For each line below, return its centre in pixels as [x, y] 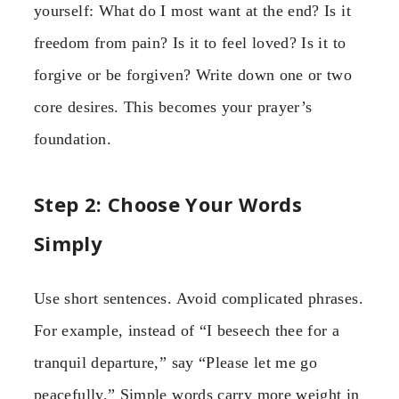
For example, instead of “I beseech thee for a [187, 330]
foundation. [73, 139]
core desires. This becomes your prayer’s [173, 107]
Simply [69, 243]
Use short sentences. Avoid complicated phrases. [199, 298]
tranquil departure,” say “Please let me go [176, 362]
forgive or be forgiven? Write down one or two [193, 75]
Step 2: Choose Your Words [168, 204]
